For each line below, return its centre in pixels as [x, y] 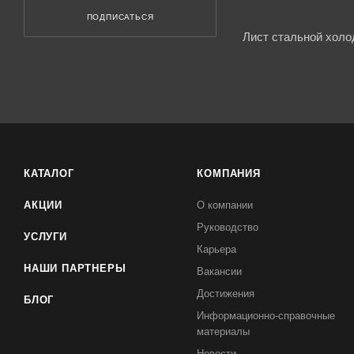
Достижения [226, 294]
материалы [224, 331]
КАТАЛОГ [49, 173]
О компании [225, 205]
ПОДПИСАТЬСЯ [120, 17]
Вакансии [220, 271]
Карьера [217, 249]
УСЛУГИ [45, 237]
